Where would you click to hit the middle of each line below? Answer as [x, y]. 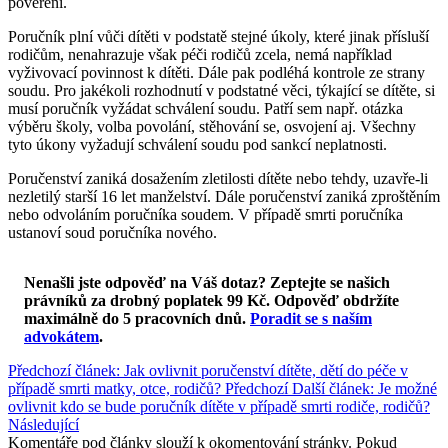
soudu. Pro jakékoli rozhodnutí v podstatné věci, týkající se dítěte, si [221, 90]
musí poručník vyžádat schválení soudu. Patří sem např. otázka [205, 108]
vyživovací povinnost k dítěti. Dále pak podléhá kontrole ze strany [216, 72]
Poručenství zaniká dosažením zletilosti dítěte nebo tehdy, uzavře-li [218, 178]
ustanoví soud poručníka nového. [112, 232]
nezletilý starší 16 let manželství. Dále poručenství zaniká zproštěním [224, 196]
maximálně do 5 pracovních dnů [133, 318]
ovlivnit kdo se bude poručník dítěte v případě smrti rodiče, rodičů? [219, 406]
